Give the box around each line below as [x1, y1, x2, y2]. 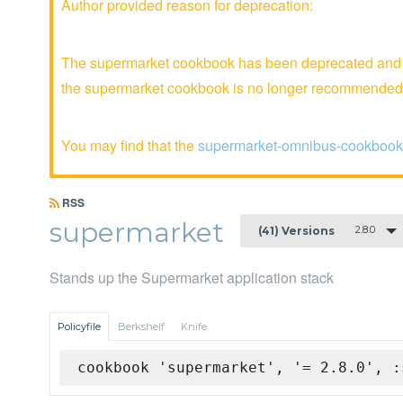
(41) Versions [258, 223, 335, 237]
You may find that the [61, 135, 198, 156]
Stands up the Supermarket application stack [49, 267, 334, 289]
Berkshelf [118, 320, 165, 334]
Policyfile [58, 320, 101, 334]
